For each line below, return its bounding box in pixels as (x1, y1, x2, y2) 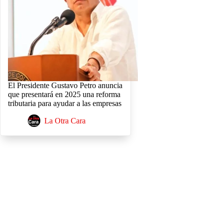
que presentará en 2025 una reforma (8, 90, 120, 99)
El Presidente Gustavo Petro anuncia (8, 81, 122, 90)
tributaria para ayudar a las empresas (8, 99, 121, 108)
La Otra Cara (44, 116, 86, 125)
